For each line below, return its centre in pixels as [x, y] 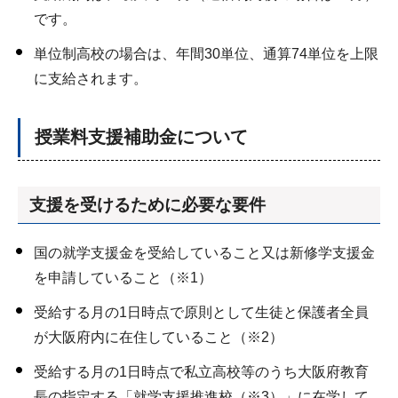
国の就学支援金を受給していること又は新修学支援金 [204, 252]
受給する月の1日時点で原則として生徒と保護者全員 [201, 312]
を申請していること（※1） [123, 277]
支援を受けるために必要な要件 [147, 204]
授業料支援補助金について [141, 137]
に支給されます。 [91, 79]
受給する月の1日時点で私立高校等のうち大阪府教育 [201, 371]
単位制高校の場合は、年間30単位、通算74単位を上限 [206, 54]
